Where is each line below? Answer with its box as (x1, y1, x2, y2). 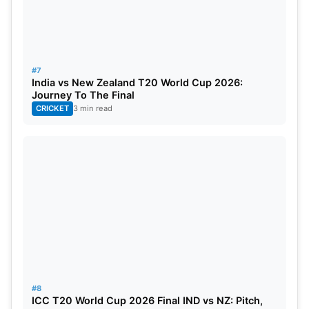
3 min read (73, 103, 112, 113)
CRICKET (36, 103, 69, 113)
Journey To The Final (32, 88, 134, 101)
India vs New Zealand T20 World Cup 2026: (32, 76, 243, 88)
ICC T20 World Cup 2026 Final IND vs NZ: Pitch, (32, 294, 263, 306)
